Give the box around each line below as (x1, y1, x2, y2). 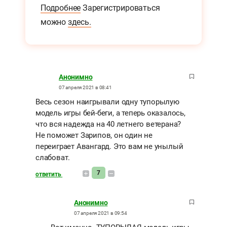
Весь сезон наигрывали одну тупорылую (35, 97, 179, 106)
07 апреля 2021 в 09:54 (74, 210, 127, 216)
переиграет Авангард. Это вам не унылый (35, 141, 183, 151)
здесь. (67, 17, 91, 27)
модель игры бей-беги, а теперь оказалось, (35, 108, 185, 118)
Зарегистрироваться (81, 3, 160, 13)
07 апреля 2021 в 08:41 (59, 84, 112, 90)
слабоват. (35, 153, 70, 162)
